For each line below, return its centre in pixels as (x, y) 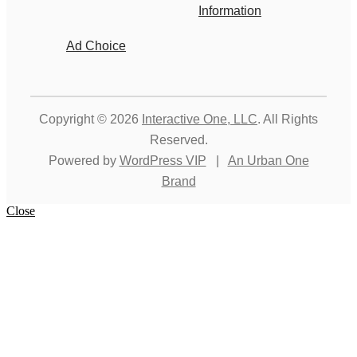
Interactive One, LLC (200, 120)
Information (230, 11)
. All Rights (288, 120)
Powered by (84, 161)
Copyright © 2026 (90, 120)
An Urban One (268, 161)
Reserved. (178, 140)
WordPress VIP (163, 161)
